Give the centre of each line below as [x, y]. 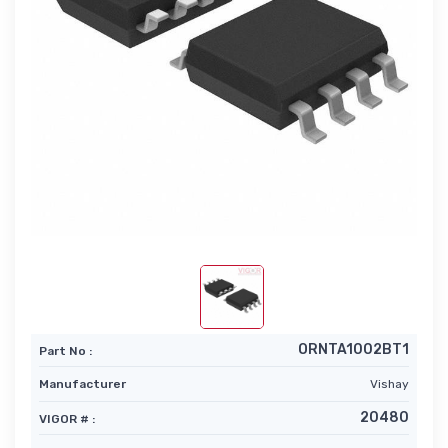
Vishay [389, 384]
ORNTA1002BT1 [353, 350]
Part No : [65, 351]
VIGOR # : [67, 419]
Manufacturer [82, 384]
